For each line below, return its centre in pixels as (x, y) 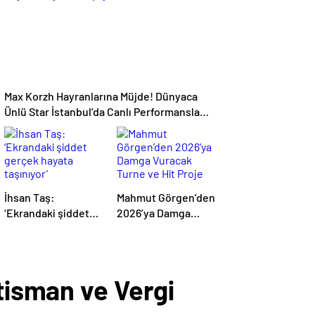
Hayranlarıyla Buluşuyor (63, 127)
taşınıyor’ (27, 244)
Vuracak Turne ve (159, 228)
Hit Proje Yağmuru (161, 244)
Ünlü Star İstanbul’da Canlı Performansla (102, 111)
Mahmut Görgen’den (166, 197)
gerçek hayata (39, 228)
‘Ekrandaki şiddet (47, 213)
